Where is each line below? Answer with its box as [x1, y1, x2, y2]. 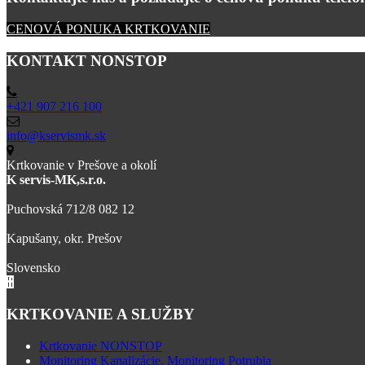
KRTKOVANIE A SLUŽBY [7, 306, 195, 323]
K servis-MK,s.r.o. [7, 173, 106, 187]
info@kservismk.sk [7, 129, 106, 143]
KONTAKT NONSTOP [7, 51, 167, 69]
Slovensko [7, 261, 60, 275]
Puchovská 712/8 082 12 [7, 202, 134, 217]
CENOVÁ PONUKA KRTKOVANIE [7, 21, 210, 36]
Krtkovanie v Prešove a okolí [7, 158, 156, 173]
